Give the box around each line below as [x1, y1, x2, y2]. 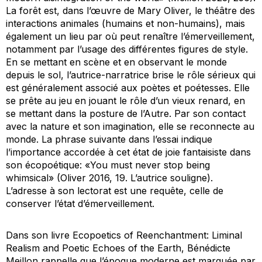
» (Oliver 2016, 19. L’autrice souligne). [49, 172, 213, 184]
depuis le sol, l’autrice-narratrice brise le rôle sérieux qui [6, 69, 256, 81]
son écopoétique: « [6, 159, 90, 171]
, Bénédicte [181, 242, 230, 254]
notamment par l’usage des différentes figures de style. [6, 43, 248, 56]
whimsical [6, 172, 49, 184]
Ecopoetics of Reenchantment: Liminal [73, 229, 242, 242]
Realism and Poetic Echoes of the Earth [6, 242, 181, 254]
